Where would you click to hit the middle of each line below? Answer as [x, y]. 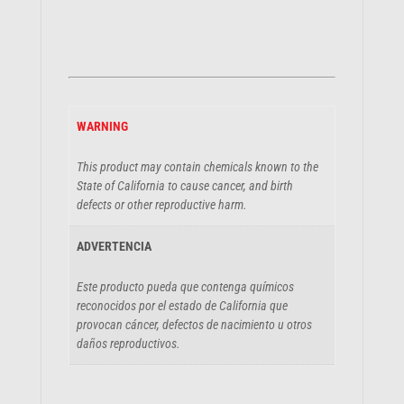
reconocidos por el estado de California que [182, 305]
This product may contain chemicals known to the [197, 166]
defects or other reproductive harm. [162, 204]
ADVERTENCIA [114, 246]
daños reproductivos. [129, 343]
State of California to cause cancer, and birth [185, 185]
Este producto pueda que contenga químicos [185, 286]
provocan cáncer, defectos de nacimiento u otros [194, 324]
